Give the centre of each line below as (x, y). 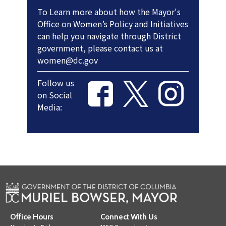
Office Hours (32, 217)
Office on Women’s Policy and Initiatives (113, 24)
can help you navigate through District (109, 36)
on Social (55, 95)
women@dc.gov (68, 60)
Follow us (56, 83)
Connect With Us (129, 217)
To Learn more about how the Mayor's (109, 12)
